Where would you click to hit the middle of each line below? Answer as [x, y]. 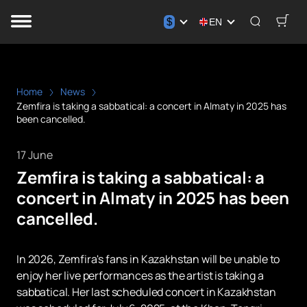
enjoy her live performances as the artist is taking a [140, 276]
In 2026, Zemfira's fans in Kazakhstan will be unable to [148, 259]
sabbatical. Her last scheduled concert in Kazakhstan [146, 292]
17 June [35, 155]
